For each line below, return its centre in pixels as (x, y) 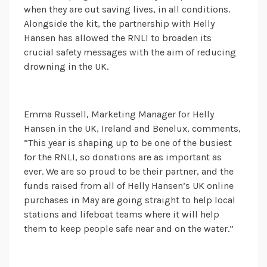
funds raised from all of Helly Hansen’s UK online (129, 186)
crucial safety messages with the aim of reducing (130, 52)
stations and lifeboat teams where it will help (122, 215)
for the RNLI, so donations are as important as (123, 157)
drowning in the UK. (66, 67)
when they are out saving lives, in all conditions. (127, 10)
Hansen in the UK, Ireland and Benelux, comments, (132, 129)
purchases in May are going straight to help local (130, 200)
